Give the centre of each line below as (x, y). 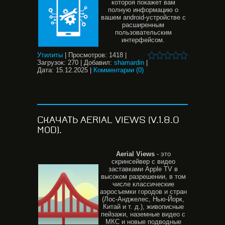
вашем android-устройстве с (143, 17)
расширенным (143, 25)
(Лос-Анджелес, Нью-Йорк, (143, 199)
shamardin (129, 63)
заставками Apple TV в (143, 169)
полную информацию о (143, 10)
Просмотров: (88, 55)
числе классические (143, 184)
